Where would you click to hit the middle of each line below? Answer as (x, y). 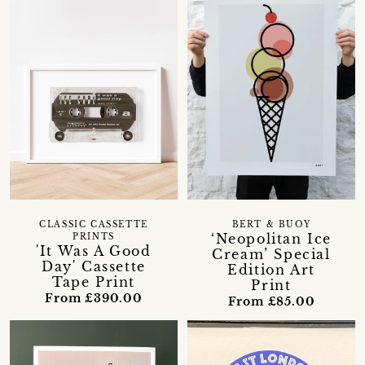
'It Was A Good (94, 251)
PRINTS (94, 237)
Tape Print (93, 282)
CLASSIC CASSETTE (94, 225)
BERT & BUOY (271, 225)
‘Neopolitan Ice (271, 239)
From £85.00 (271, 302)
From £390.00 (94, 299)
